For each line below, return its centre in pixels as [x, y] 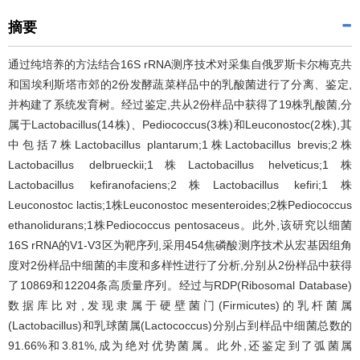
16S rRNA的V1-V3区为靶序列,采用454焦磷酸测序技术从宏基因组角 [180, 245]
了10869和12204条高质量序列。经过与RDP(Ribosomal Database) [180, 285]
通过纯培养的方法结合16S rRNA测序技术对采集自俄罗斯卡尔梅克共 [180, 64]
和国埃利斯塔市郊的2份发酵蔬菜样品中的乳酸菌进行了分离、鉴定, [180, 84]
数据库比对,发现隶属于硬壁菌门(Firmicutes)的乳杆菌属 [180, 305]
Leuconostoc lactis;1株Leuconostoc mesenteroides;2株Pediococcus [180, 205]
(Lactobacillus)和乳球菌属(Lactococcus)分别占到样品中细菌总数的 [180, 325]
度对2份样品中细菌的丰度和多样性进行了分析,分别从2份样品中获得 [180, 265]
